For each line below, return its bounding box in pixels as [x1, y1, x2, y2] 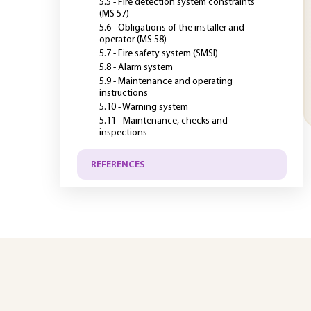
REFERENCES [91, 159, 145, 170]
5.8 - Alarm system [99, 62, 173, 73]
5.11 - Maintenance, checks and [99, 116, 228, 126]
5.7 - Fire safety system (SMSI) [99, 49, 218, 59]
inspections [99, 128, 147, 138]
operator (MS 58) [99, 35, 167, 45]
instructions [99, 88, 148, 99]
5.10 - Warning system [99, 102, 188, 112]
